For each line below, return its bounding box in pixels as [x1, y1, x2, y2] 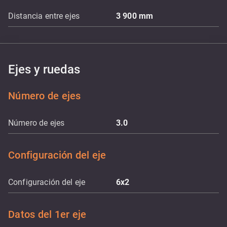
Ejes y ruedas [8, 62, 80, 77]
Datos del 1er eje [8, 208, 87, 220]
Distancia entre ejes [8, 11, 80, 21]
